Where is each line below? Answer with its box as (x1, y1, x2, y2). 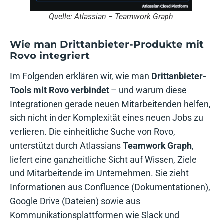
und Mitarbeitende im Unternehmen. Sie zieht (10, 168, 189, 179)
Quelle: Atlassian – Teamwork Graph (49, 12, 173, 22)
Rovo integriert (10, 50, 90, 62)
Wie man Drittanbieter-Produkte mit (10, 38, 204, 51)
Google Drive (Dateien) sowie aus (10, 196, 140, 207)
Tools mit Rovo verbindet (10, 85, 109, 96)
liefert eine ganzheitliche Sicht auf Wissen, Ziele (10, 154, 197, 165)
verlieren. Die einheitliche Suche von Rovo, (10, 126, 175, 137)
